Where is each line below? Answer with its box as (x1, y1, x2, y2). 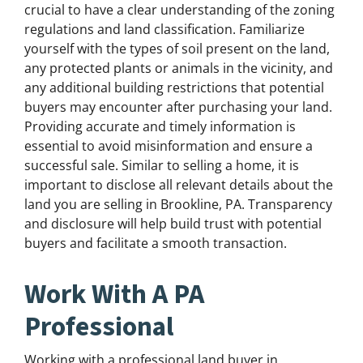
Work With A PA (24, 275, 204, 314)
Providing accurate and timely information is (24, 117, 296, 136)
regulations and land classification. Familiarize (24, 20, 305, 39)
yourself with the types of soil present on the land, (24, 40, 330, 58)
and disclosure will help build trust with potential (24, 215, 322, 233)
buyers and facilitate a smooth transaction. (24, 234, 287, 253)
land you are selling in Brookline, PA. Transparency (24, 195, 332, 214)
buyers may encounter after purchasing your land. (24, 98, 332, 117)
